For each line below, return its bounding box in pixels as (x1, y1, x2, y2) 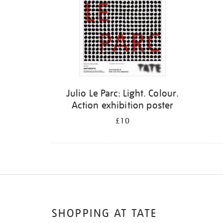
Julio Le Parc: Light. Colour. (66, 87, 179, 99)
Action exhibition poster (71, 99, 174, 111)
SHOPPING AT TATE (52, 207, 157, 221)
